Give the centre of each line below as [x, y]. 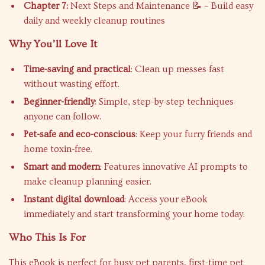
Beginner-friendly [59, 102]
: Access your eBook [166, 199]
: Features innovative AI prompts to [174, 167]
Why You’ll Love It [53, 44]
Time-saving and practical [77, 69]
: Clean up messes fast [177, 69]
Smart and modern [62, 167]
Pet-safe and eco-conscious [80, 134]
